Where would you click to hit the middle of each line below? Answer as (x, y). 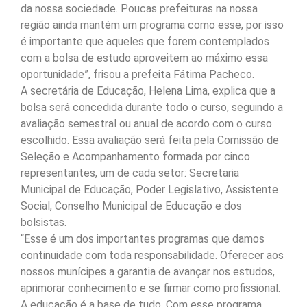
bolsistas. (44, 223)
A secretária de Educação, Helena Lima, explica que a (148, 91)
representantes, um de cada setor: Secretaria (130, 173)
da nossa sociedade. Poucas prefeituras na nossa (139, 9)
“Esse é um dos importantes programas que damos (143, 239)
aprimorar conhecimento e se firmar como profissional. (150, 288)
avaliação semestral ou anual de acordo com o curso (146, 124)
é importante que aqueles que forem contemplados (145, 42)
